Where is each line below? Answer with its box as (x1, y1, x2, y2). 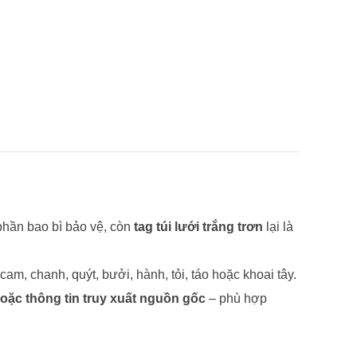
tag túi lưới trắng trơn (134, 220, 263, 234)
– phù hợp (206, 292, 267, 306)
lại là (263, 220, 293, 234)
